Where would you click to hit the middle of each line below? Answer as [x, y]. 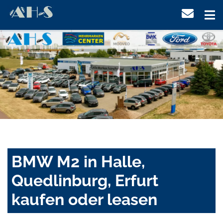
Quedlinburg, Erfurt [85, 181]
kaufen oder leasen [84, 200]
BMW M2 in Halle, [78, 162]
